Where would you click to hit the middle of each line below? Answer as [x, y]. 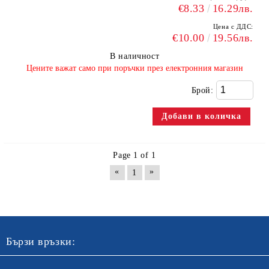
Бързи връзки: [41, 241]
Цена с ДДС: [233, 26]
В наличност [134, 56]
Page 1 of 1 [134, 155]
